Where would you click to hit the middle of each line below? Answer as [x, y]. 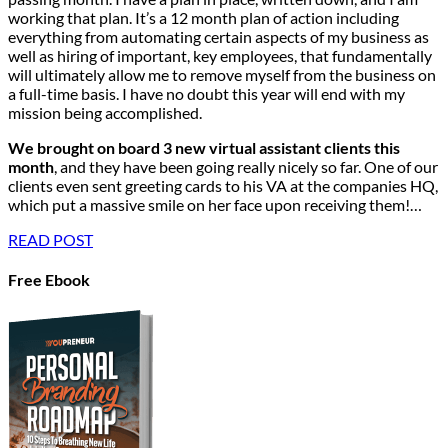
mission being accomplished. [105, 112]
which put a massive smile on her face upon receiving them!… [215, 204]
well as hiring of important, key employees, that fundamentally [220, 55]
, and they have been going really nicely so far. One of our [246, 166]
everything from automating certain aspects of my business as [218, 36]
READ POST [50, 239]
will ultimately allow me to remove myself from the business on [222, 74]
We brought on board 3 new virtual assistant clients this [204, 147]
